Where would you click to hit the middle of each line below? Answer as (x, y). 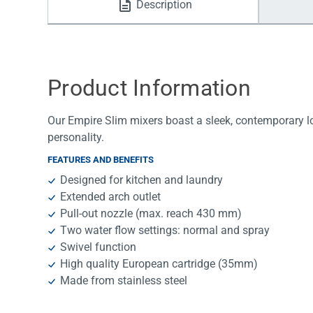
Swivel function (99, 247)
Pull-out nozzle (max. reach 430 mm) (151, 214)
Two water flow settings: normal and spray (165, 231)
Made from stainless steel (124, 281)
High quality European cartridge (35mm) (159, 264)
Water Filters (98, 21)
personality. (76, 138)
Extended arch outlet (111, 197)
